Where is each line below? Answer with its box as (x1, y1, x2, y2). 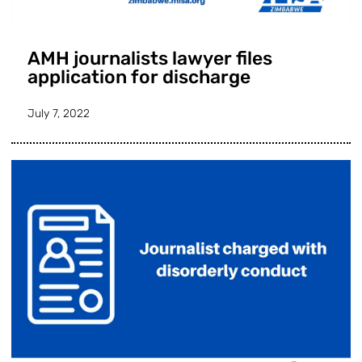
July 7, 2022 (27, 107, 90, 120)
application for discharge (27, 65, 255, 88)
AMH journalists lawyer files (27, 47, 272, 69)
